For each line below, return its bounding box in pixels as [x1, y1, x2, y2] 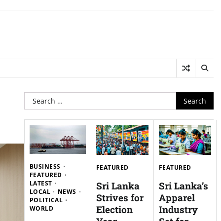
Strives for [96, 191, 144, 204]
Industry [158, 203, 198, 216]
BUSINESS [29, 162, 61, 171]
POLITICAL [29, 196, 63, 205]
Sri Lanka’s [158, 179, 208, 192]
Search [23, 92, 49, 103]
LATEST [29, 179, 52, 188]
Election [96, 203, 133, 216]
